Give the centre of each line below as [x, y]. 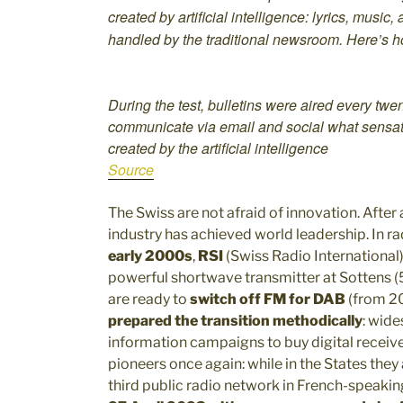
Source [131, 169]
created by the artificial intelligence [218, 148]
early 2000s [150, 255]
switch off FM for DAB [268, 299]
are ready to [149, 299]
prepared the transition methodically [235, 320]
